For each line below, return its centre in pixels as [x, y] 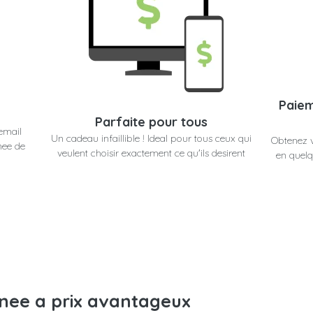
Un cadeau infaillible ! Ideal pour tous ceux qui [151, 139]
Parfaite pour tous [151, 122]
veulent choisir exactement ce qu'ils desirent [151, 153]
